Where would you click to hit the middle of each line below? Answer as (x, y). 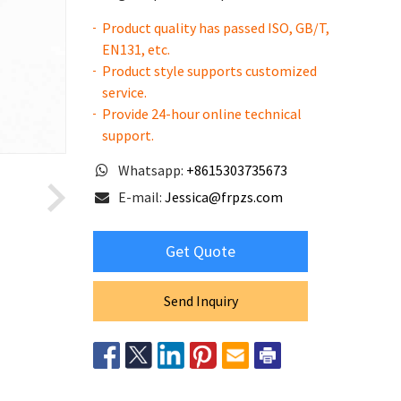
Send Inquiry (200, 301)
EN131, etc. (136, 49)
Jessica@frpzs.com (224, 197)
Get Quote (200, 251)
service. (124, 92)
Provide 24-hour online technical (202, 114)
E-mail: (141, 197)
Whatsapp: (152, 170)
